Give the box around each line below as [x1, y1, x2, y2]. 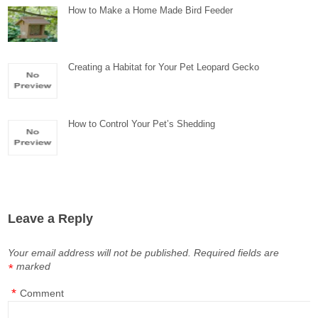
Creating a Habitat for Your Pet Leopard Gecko [68, 62, 260, 72]
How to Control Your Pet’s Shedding [68, 119, 216, 129]
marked [16, 261, 51, 272]
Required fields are [194, 247, 280, 258]
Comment [20, 287, 65, 299]
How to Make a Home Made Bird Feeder [68, 5, 234, 16]
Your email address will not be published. [8, 247, 192, 258]
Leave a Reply [8, 212, 94, 226]
